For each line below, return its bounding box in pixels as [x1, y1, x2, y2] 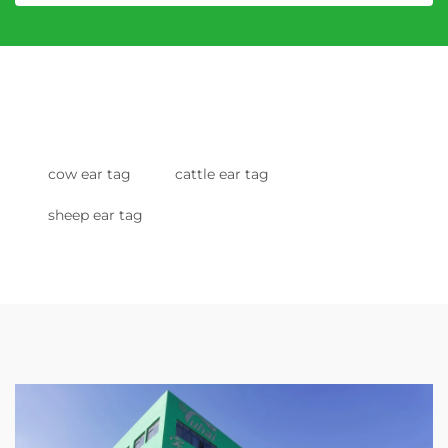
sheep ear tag [48, 206, 143, 225]
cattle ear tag [175, 165, 269, 184]
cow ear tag [48, 165, 131, 184]
